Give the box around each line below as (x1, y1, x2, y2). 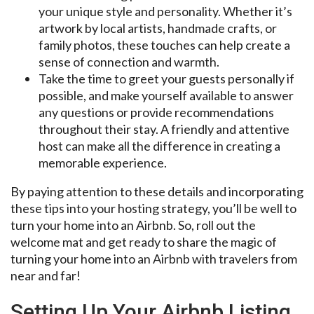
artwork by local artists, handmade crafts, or (39, 20, 277, 36)
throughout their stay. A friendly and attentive (39, 121, 289, 137)
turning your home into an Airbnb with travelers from (11, 250, 297, 266)
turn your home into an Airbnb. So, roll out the (11, 217, 256, 233)
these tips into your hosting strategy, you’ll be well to (11, 200, 296, 216)
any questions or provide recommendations (39, 104, 274, 120)
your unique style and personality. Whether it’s (39, 3, 292, 19)
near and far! (11, 267, 81, 283)
